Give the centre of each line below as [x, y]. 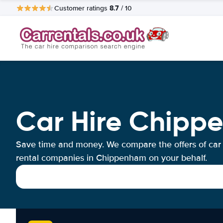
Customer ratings [82, 8]
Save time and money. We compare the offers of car [118, 144]
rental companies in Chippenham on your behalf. [111, 158]
